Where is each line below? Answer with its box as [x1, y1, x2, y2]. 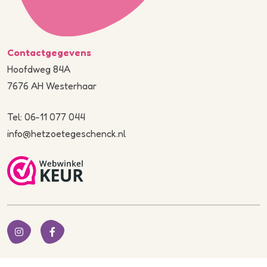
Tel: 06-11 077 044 [7, 111, 85, 123]
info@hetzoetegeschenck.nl [7, 128, 126, 140]
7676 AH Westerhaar [7, 80, 97, 92]
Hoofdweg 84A [7, 63, 70, 76]
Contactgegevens [7, 46, 91, 59]
